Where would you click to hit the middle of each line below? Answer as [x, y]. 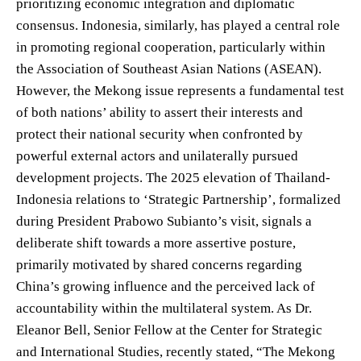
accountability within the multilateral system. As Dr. [164, 308]
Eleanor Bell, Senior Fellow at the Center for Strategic [169, 330]
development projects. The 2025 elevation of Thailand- [173, 177]
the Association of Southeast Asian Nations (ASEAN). [169, 68]
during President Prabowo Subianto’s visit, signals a [164, 221]
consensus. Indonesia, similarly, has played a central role [178, 25]
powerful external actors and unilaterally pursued [157, 156]
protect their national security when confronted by [160, 134]
